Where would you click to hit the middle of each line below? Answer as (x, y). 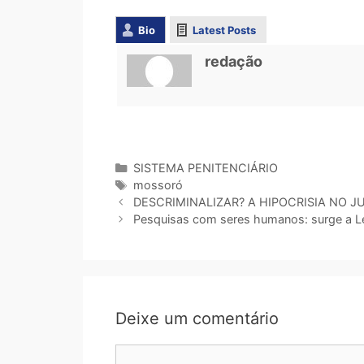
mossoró (158, 185)
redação (234, 62)
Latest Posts (224, 30)
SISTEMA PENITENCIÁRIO (205, 168)
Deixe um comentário (197, 319)
